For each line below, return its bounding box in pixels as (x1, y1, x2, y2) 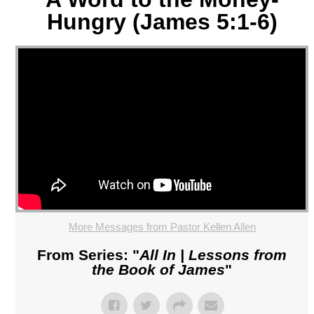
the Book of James (92, 261, 226, 278)
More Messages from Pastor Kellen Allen (68, 221, 256, 233)
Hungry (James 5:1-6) (46, 8, 278, 34)
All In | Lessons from (139, 247, 287, 264)
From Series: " (37, 247, 140, 264)
